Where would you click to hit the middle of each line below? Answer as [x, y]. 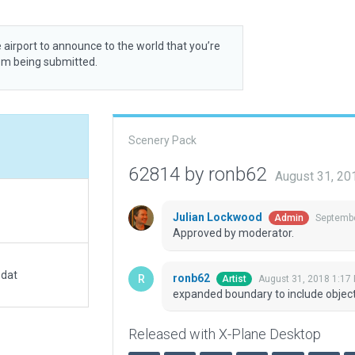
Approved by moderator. [233, 233]
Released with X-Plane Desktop [224, 334]
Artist [234, 279]
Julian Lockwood [218, 218]
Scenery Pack [162, 140]
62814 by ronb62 [199, 174]
